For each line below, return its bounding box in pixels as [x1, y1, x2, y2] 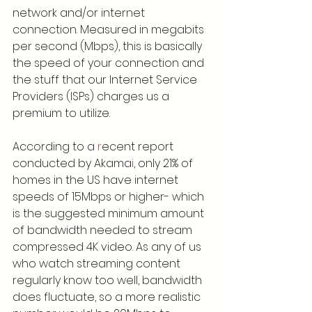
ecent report [102, 139, 176, 155]
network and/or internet [13, 5, 148, 21]
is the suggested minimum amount [13, 205, 207, 221]
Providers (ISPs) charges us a [13, 88, 172, 104]
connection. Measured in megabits [13, 22, 207, 38]
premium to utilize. [13, 105, 110, 121]
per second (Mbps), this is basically [13, 38, 205, 54]
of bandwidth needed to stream [13, 222, 195, 238]
